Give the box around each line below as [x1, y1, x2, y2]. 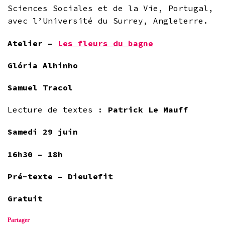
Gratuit [8, 193, 43, 203]
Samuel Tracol [8, 82, 73, 93]
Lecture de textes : [8, 104, 108, 115]
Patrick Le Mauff [108, 104, 188, 115]
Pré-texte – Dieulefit [8, 171, 113, 181]
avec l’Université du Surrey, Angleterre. [8, 16, 208, 26]
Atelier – [8, 38, 58, 48]
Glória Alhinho [8, 60, 78, 70]
